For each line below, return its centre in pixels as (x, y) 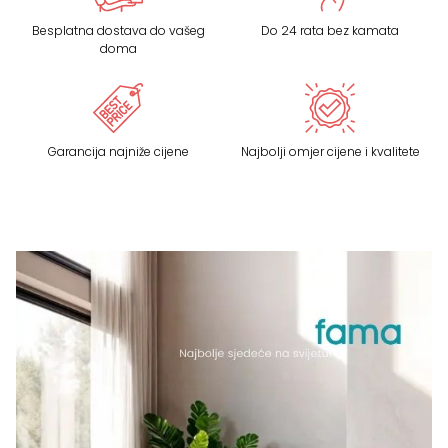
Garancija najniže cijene (118, 151)
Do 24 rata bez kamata (330, 31)
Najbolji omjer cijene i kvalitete (330, 151)
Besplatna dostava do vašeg (118, 30)
